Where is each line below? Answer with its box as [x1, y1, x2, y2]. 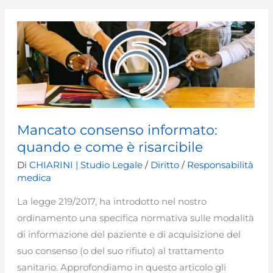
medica [17, 172, 52, 184]
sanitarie [29, 27, 71, 39]
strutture [29, 18, 72, 30]
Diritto [151, 159, 180, 171]
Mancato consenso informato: [17, 121, 218, 138]
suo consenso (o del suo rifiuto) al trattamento [17, 245, 224, 257]
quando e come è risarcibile [17, 138, 204, 155]
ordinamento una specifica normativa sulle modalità [17, 212, 255, 224]
